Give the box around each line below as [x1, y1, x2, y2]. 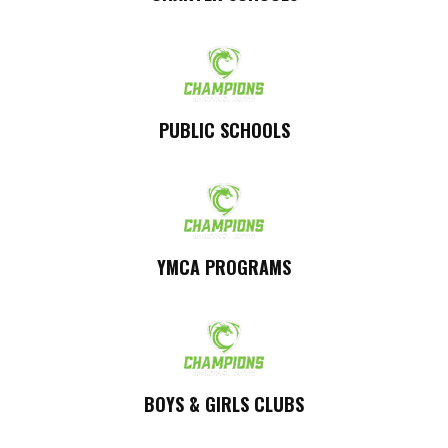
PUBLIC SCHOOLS [158, 117, 290, 144]
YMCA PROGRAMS [157, 254, 291, 281]
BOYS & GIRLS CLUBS [144, 391, 304, 418]
